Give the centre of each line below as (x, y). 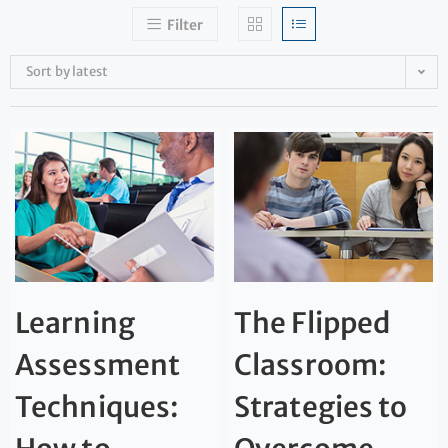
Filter (185, 25)
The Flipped (312, 322)
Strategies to (321, 406)
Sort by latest (67, 72)
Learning (75, 322)
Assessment (98, 364)
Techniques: (97, 406)
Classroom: (310, 364)
